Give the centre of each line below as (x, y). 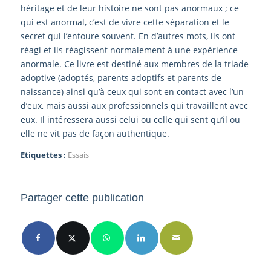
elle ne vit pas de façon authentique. (95, 133)
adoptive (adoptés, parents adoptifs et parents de (121, 77)
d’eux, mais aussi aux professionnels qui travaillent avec (134, 105)
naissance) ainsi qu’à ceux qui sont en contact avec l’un (132, 91)
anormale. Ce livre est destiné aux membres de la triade (134, 64)
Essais (78, 155)
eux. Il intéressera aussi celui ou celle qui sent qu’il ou (130, 119)
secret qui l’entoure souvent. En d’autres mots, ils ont (128, 36)
